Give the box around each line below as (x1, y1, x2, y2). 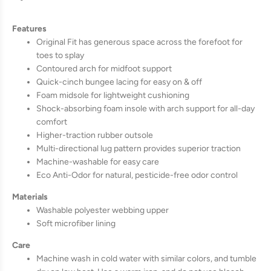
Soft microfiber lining (36, 218, 116, 229)
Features (12, 24, 47, 34)
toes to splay (36, 50, 84, 60)
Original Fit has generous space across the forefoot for (36, 37, 243, 47)
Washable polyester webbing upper (36, 205, 169, 215)
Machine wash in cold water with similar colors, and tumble (36, 253, 256, 264)
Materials (12, 192, 48, 202)
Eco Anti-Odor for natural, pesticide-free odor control (36, 170, 238, 180)
